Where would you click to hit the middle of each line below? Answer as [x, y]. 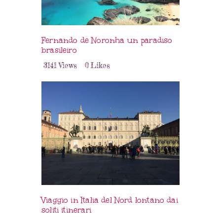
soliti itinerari [66, 210]
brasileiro [59, 50]
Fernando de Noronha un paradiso [107, 40]
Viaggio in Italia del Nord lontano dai [110, 200]
